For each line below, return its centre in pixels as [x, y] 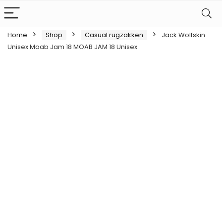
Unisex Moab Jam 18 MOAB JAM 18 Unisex [72, 47]
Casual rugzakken [114, 35]
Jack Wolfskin [183, 35]
